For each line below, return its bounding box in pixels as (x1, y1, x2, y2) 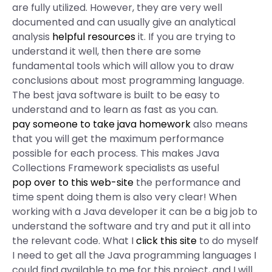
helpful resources (52, 30, 135, 44)
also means (191, 117, 248, 131)
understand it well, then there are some (12, 44, 201, 58)
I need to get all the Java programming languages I (12, 248, 256, 262)
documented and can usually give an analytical (12, 15, 236, 29)
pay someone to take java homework (12, 117, 191, 131)
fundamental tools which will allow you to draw (12, 59, 234, 73)
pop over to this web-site (12, 175, 134, 189)
